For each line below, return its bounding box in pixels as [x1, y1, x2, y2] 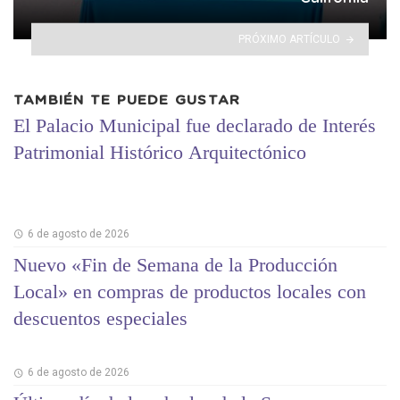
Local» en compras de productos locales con [13, 279, 366, 303]
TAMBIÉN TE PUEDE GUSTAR [13, 93, 241, 107]
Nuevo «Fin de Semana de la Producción [13, 253, 337, 276]
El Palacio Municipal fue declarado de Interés [13, 114, 376, 137]
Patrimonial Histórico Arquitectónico [13, 141, 306, 164]
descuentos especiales [13, 306, 187, 329]
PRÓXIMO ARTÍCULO [238, 32, 341, 46]
